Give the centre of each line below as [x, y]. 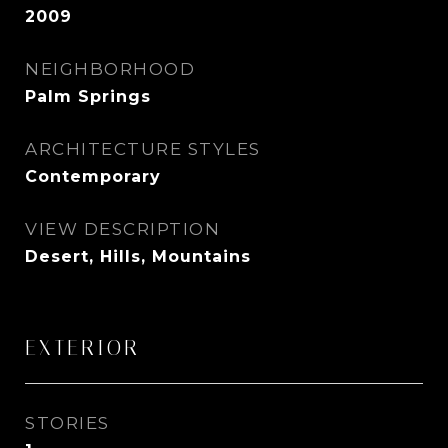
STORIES [67, 423]
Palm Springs [88, 96]
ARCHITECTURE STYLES [143, 149]
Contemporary [93, 176]
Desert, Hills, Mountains [138, 256]
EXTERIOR [82, 348]
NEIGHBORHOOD [110, 69]
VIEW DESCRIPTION [122, 229]
